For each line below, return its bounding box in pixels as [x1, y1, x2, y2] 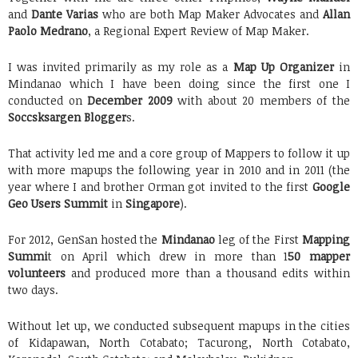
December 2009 [87, 93, 173, 109]
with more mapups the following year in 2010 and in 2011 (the [8, 162, 350, 178]
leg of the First [214, 232, 302, 248]
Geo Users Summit [8, 196, 108, 212]
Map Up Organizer [233, 59, 334, 75]
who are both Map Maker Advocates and [98, 6, 323, 22]
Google [312, 179, 350, 195]
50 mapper [288, 249, 351, 265]
